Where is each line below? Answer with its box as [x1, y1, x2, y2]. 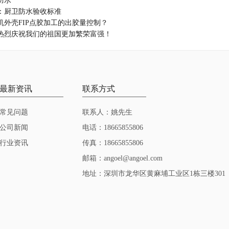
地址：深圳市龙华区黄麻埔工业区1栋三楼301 [82, 170, 225, 177]
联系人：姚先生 [82, 108, 132, 116]
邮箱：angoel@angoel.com [82, 154, 163, 162]
